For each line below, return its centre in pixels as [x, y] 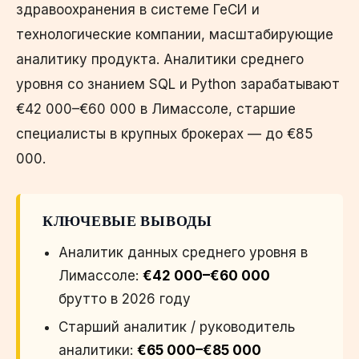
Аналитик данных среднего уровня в [183, 252]
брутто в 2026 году [125, 298]
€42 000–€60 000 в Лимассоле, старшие [156, 109]
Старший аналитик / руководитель [177, 327]
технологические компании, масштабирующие [175, 34]
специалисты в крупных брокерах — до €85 [165, 133]
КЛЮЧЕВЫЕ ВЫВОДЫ [127, 221]
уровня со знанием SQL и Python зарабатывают [178, 84]
